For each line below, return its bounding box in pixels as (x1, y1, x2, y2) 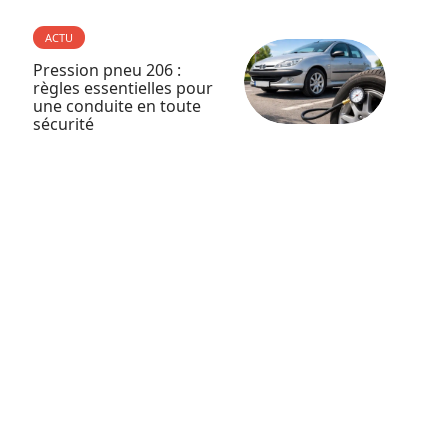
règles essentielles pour (32, 77, 213, 99)
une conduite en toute (32, 95, 201, 117)
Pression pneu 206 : (32, 59, 181, 81)
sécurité (32, 113, 94, 135)
